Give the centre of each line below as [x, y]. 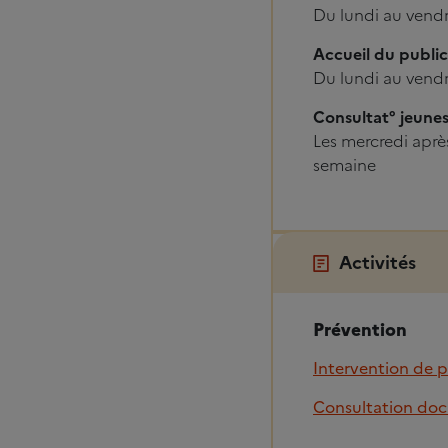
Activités [377, 263]
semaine [344, 165]
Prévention [360, 328]
